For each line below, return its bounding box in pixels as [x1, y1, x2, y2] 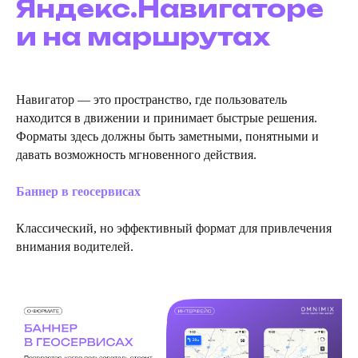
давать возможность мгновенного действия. [16, 148, 257, 162]
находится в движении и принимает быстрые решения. [16, 111, 317, 125]
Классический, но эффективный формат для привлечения [16, 221, 332, 236]
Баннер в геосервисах [16, 185, 141, 199]
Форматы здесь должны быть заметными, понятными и [16, 129, 319, 144]
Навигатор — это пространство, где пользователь [16, 93, 287, 107]
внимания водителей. [16, 240, 133, 254]
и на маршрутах [16, 22, 270, 52]
